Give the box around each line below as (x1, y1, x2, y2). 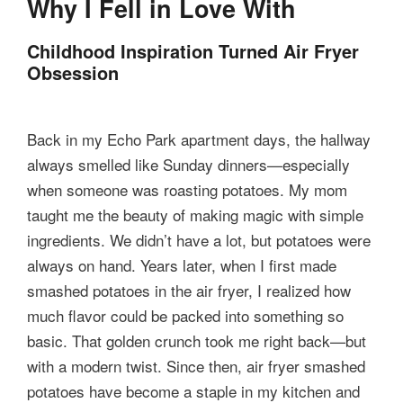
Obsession (27, 59, 119, 86)
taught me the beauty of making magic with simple (27, 203, 363, 227)
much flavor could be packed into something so (27, 304, 344, 327)
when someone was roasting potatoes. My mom (27, 178, 347, 201)
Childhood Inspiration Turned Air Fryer (27, 38, 359, 65)
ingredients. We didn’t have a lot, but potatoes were (27, 228, 371, 252)
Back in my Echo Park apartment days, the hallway (27, 128, 371, 151)
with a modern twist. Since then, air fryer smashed (27, 354, 365, 378)
